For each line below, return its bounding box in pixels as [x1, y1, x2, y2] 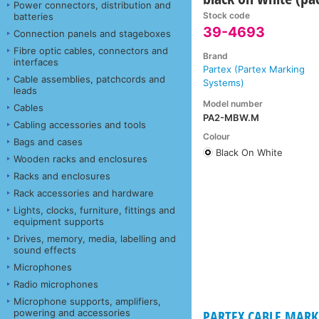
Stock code [203, 10, 251, 21]
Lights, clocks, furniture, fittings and [14, 204, 175, 216]
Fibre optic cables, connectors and [14, 44, 168, 56]
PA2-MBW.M [203, 111, 260, 123]
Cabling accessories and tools [14, 118, 146, 130]
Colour [203, 131, 231, 142]
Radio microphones [14, 278, 98, 290]
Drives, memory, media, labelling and [14, 232, 176, 244]
